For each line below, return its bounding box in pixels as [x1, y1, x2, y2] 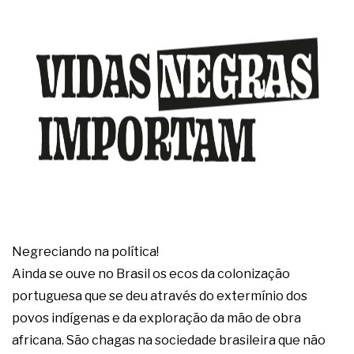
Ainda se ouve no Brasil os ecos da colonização [12, 266, 290, 282]
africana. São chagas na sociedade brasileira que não [12, 333, 326, 348]
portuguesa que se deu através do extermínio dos [12, 288, 307, 304]
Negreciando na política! [12, 244, 159, 260]
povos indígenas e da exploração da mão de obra [12, 311, 301, 326]
